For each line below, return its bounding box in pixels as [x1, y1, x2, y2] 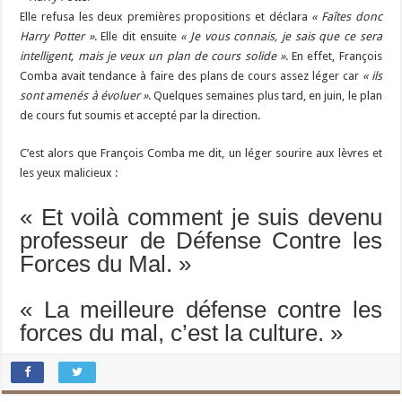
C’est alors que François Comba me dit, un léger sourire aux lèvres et [20, 146, 382, 161]
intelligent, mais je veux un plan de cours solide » [20, 49, 285, 64]
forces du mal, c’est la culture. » [20, 319, 344, 347]
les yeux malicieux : [20, 166, 118, 180]
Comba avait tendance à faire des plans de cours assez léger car [20, 69, 363, 83]
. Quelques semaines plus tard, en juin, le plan [148, 89, 382, 103]
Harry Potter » [20, 30, 94, 44]
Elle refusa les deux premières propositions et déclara [20, 10, 312, 24]
